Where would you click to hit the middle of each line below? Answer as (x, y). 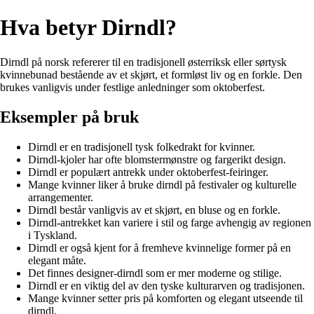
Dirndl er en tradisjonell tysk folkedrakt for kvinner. (142, 146)
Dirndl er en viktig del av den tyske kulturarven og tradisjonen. (166, 285)
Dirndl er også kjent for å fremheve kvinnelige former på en (159, 247)
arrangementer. (61, 197)
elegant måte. (57, 260)
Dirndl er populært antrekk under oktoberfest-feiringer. (148, 172)
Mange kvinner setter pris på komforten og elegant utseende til (165, 298)
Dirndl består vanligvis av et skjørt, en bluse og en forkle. (154, 210)
